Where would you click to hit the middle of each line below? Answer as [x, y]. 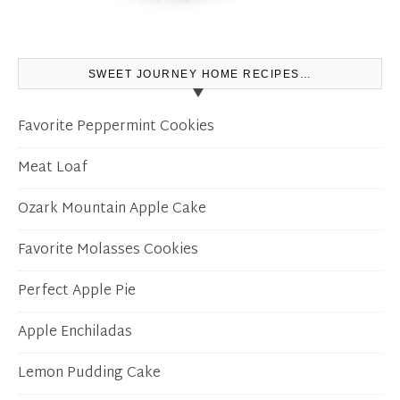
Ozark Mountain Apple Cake [112, 210]
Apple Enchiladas [75, 333]
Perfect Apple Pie [77, 292]
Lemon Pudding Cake [89, 374]
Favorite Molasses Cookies [108, 251]
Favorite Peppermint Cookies [116, 128]
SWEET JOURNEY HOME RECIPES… [200, 75]
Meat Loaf [53, 169]
